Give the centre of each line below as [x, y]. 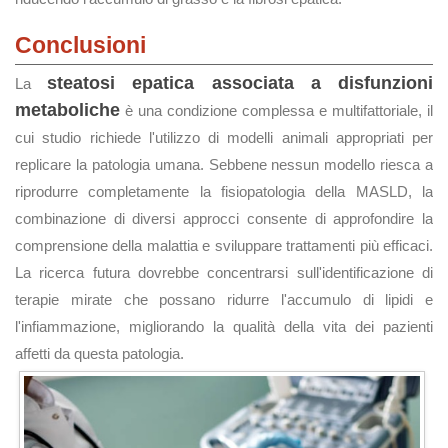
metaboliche [67, 110]
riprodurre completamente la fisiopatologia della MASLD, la [224, 191]
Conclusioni [80, 45]
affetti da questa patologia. [99, 353]
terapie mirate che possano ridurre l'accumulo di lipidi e [224, 299]
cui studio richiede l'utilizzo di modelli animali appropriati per [224, 137]
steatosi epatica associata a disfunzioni [240, 83]
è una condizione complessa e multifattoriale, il [276, 110]
